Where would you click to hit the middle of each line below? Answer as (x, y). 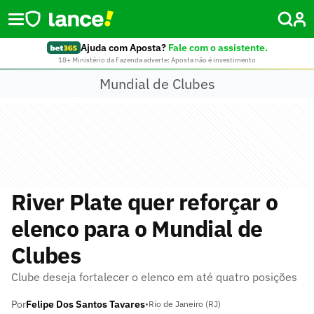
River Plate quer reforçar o (145, 202)
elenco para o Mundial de (137, 228)
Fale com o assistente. (218, 48)
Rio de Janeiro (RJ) (185, 304)
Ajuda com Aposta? (123, 48)
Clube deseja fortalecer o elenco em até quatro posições (154, 277)
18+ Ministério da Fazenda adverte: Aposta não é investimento (157, 60)
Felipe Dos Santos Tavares (86, 304)
